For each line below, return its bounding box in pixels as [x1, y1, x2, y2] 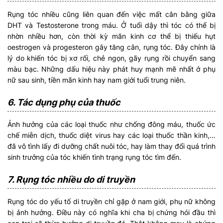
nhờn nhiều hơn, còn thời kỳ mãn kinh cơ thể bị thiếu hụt [7, 31, 216, 40]
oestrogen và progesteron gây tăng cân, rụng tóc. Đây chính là [7, 42, 216, 51]
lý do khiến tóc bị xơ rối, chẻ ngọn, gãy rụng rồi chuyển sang [7, 53, 216, 62]
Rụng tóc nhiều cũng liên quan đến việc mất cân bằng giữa [7, 9, 216, 18]
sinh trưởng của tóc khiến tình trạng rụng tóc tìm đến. [7, 152, 181, 161]
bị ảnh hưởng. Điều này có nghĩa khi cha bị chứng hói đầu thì [7, 208, 216, 217]
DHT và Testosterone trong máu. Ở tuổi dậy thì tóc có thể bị [7, 20, 216, 29]
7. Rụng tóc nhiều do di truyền [7, 174, 135, 185]
